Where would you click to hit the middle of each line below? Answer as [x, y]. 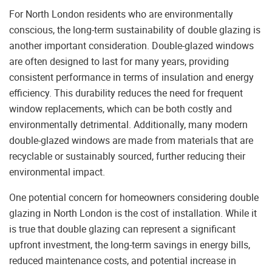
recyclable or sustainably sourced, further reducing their [127, 156]
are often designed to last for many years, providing [119, 62]
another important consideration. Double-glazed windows [131, 46]
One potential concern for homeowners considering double [134, 198]
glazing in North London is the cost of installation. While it [133, 213]
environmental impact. [57, 172]
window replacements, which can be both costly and [121, 109]
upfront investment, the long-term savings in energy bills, [130, 245]
